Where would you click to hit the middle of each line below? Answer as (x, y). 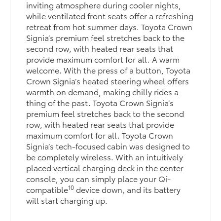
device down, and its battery (128, 189)
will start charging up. (67, 200)
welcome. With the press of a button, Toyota (109, 70)
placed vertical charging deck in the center (105, 168)
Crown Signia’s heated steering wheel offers (108, 81)
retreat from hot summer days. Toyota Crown (110, 27)
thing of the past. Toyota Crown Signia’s (100, 103)
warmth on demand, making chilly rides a (103, 92)
